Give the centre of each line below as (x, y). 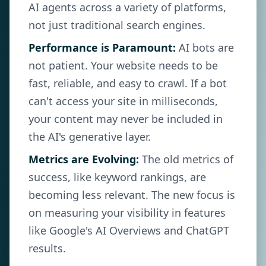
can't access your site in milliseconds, (123, 101)
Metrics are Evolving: (84, 159)
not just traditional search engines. (117, 25)
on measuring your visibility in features (127, 213)
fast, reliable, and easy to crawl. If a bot (128, 83)
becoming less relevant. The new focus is (132, 195)
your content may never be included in (126, 119)
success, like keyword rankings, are (117, 177)
